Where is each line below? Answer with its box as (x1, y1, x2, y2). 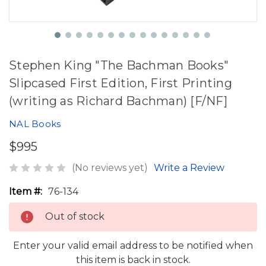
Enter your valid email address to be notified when (13, 239, 253, 251)
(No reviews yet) (72, 161, 148, 173)
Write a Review (154, 161, 224, 173)
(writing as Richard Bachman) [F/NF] (9, 94, 227, 108)
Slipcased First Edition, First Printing (9, 76, 232, 90)
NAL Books (9, 118, 61, 129)
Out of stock (45, 210, 104, 222)
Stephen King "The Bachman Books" (9, 58, 229, 72)
